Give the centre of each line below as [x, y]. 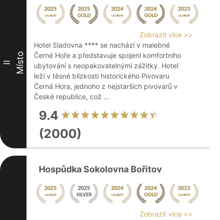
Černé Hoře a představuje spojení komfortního [108, 55]
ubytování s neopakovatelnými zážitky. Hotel [106, 66]
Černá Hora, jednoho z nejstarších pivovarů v [106, 86]
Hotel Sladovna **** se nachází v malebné [102, 45]
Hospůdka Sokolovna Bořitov [100, 169]
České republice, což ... [72, 96]
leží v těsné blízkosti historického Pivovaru [102, 76]
